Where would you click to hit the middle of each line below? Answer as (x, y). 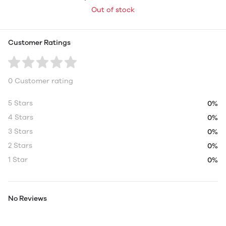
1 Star (18, 160)
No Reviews (27, 199)
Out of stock (113, 10)
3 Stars (20, 131)
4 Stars (21, 117)
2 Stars (20, 146)
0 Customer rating (41, 81)
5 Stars (20, 103)
